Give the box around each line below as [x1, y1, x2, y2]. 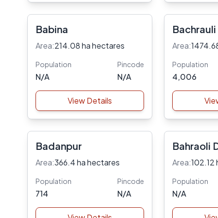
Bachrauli [172, 23, 216, 35]
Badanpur [36, 140, 82, 152]
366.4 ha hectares [54, 157, 120, 167]
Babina [36, 23, 68, 35]
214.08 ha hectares [54, 40, 125, 51]
